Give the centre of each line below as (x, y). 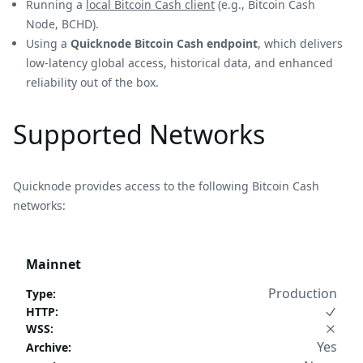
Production (303, 293)
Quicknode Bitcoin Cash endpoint (164, 43)
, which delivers (300, 43)
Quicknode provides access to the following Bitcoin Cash (166, 186)
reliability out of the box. (92, 82)
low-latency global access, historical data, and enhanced (179, 63)
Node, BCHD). (62, 24)
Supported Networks (139, 134)
